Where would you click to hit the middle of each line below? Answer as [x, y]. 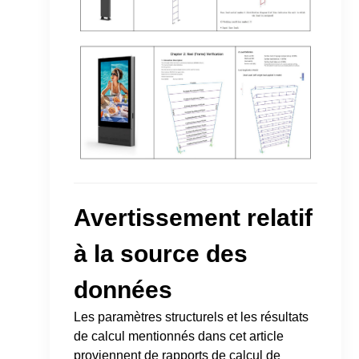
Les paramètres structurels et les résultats [192, 317]
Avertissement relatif [194, 218]
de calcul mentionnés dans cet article [179, 337]
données [123, 290]
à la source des [161, 254]
